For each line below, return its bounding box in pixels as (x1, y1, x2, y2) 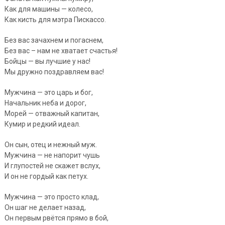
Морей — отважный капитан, (4, 109, 99, 118)
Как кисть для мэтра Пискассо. (4, 15, 106, 24)
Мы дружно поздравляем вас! (4, 67, 104, 76)
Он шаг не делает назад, (4, 203, 86, 211)
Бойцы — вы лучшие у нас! (4, 57, 90, 65)
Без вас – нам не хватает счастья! (4, 46, 118, 55)
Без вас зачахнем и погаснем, (4, 36, 103, 44)
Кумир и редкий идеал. (4, 120, 80, 128)
